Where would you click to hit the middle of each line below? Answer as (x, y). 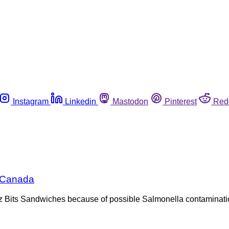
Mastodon (130, 101)
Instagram (31, 101)
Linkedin (81, 101)
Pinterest (181, 101)
